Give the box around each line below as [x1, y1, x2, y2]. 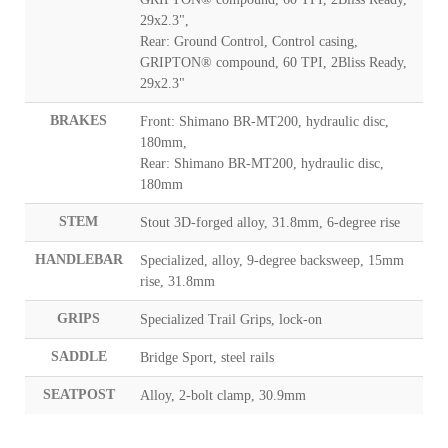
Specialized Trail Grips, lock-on [140, 312, 322, 328]
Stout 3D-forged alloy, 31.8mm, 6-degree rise [140, 215, 400, 231]
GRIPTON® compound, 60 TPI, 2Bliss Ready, [140, 55, 407, 71]
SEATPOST [42, 387, 115, 403]
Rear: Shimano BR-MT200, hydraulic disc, [140, 156, 384, 172]
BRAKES [50, 113, 107, 129]
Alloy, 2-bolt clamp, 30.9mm [140, 388, 306, 404]
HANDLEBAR [34, 252, 123, 268]
